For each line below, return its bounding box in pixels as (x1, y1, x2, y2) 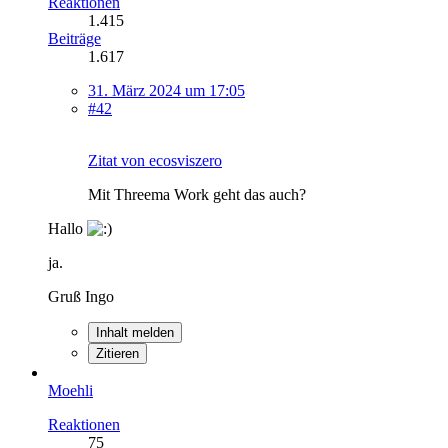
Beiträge (48, 29, 101, 47)
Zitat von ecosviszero (88, 151, 222, 169)
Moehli (48, 381, 93, 399)
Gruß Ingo (48, 287, 114, 305)
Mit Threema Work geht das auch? (88, 185, 306, 203)
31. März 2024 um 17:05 (88, 81, 245, 99)
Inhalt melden (96, 324, 174, 340)
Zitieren (96, 345, 139, 361)
